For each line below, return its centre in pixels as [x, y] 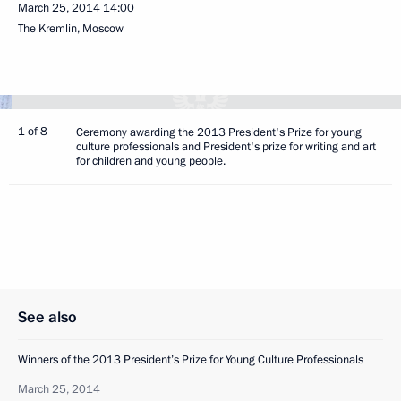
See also [47, 317]
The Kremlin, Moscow [71, 29]
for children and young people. [151, 161]
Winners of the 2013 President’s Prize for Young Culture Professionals [191, 360]
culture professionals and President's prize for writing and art [226, 147]
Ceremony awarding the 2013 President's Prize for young [219, 132]
